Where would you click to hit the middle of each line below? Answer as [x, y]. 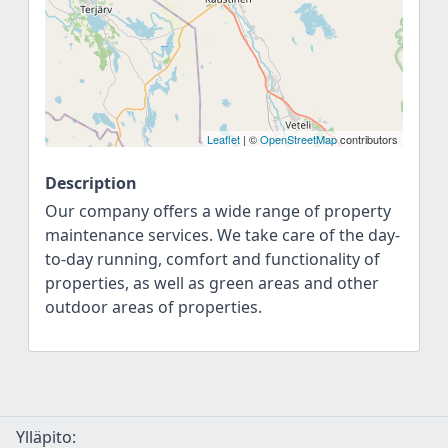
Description [91, 183]
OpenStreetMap [298, 139]
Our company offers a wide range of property [218, 211]
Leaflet [223, 139]
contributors [367, 139]
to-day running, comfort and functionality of [212, 259]
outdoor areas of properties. [153, 307]
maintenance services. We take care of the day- [222, 235]
